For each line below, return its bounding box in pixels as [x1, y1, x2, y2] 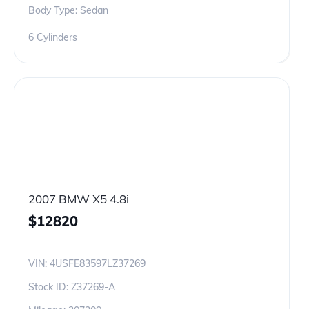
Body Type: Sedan [28, 4, 108, 17]
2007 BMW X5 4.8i [28, 192, 129, 206]
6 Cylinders [28, 31, 77, 43]
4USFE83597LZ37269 [50, 257, 146, 270]
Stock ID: [28, 281, 71, 293]
